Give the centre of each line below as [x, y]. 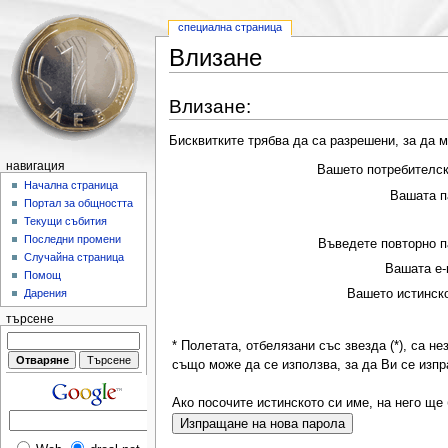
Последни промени [73, 239]
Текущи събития [66, 221]
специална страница [230, 27]
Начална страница [71, 185]
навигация [35, 166]
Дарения [46, 293]
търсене [29, 319]
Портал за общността [79, 203]
